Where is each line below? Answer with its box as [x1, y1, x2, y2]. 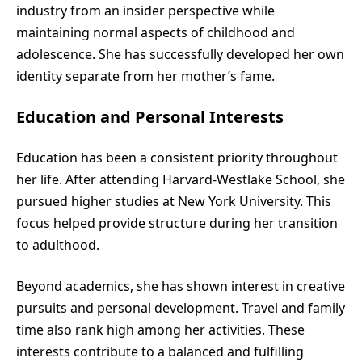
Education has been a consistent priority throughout [16, 149, 338, 167]
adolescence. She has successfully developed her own [16, 45, 344, 64]
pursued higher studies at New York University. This [16, 192, 331, 211]
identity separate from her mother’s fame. [16, 67, 275, 86]
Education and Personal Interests [16, 106, 284, 128]
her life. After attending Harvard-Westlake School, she [16, 170, 345, 189]
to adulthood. [16, 236, 99, 255]
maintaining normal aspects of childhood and [16, 23, 295, 42]
